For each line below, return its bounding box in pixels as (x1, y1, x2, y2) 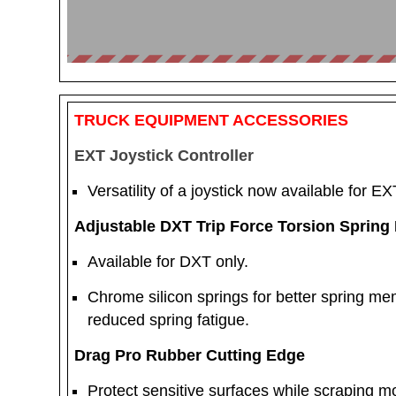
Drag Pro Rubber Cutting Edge (74, 346, 305, 364)
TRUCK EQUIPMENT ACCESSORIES (74, 111, 353, 129)
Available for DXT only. (88, 253, 253, 270)
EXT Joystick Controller (74, 147, 254, 164)
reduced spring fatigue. (88, 311, 254, 329)
